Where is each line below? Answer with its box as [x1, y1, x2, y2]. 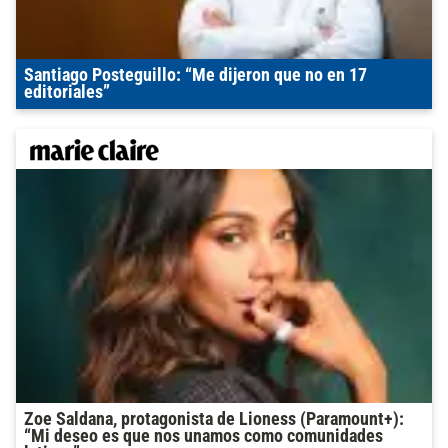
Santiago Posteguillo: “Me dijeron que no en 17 [24, 64, 367, 85]
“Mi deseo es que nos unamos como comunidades [24, 425, 383, 446]
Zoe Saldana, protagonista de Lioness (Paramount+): [24, 408, 404, 429]
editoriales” [24, 81, 110, 102]
